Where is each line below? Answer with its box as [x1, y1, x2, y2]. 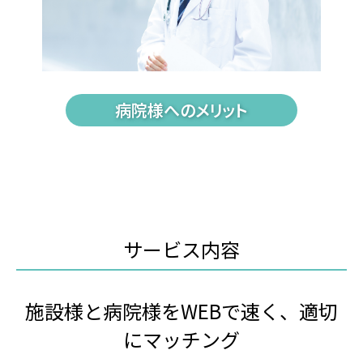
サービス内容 [123, 235, 240, 263]
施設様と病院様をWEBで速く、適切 [25, 297, 338, 325]
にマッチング [123, 325, 240, 353]
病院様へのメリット [115, 98, 248, 122]
